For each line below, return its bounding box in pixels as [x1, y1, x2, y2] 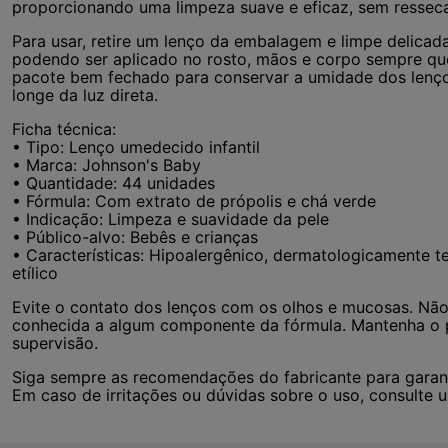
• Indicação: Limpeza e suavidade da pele [12, 209, 329, 229]
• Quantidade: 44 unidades [12, 173, 215, 193]
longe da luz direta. [12, 85, 158, 105]
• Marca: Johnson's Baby [12, 155, 201, 175]
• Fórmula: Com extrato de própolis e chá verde [12, 191, 376, 211]
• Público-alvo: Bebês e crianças [12, 227, 258, 247]
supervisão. [12, 333, 98, 353]
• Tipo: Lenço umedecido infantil [12, 137, 260, 157]
